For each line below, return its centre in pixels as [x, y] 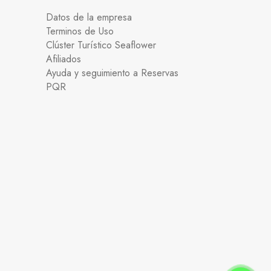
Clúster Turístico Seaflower [101, 45]
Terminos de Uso [80, 31]
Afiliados [64, 59]
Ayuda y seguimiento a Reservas [112, 73]
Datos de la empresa [89, 17]
